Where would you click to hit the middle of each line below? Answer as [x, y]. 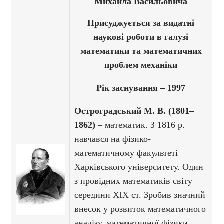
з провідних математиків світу [134, 181]
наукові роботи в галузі [141, 37]
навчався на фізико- [113, 139]
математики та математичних [141, 51]
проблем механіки [141, 65]
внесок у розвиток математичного [140, 209]
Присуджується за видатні [141, 23]
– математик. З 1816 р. [140, 125]
